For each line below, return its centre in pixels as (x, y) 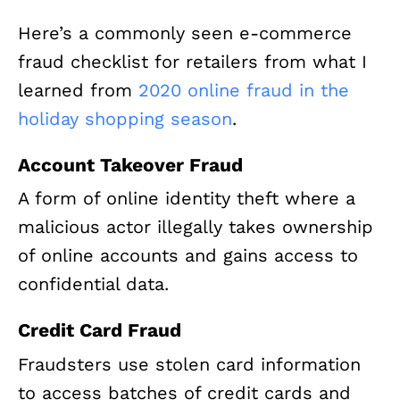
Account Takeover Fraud (130, 165)
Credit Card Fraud (100, 330)
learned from (78, 91)
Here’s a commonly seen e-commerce (185, 33)
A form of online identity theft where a (187, 199)
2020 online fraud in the (244, 91)
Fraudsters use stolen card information (189, 364)
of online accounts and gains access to (188, 256)
